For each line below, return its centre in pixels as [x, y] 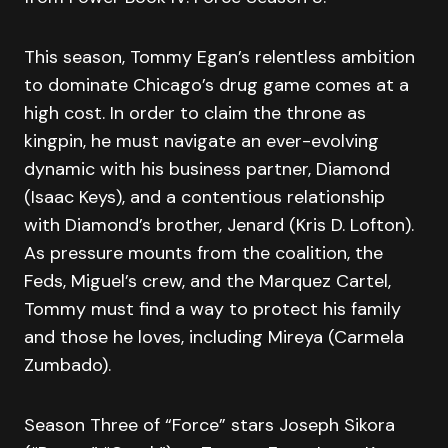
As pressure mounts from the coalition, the [203, 253]
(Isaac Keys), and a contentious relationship [204, 197]
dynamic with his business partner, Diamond [207, 169]
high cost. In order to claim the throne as [195, 113]
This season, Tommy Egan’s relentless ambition [219, 57]
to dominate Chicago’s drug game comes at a [216, 85]
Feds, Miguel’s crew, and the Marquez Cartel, [207, 281]
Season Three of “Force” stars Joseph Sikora [209, 425]
